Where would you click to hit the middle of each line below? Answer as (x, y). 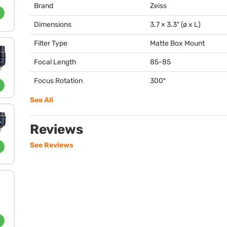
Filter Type (51, 43)
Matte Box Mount (177, 43)
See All (42, 100)
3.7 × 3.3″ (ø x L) (175, 25)
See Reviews (52, 145)
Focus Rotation (58, 81)
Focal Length (55, 62)
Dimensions (53, 25)
